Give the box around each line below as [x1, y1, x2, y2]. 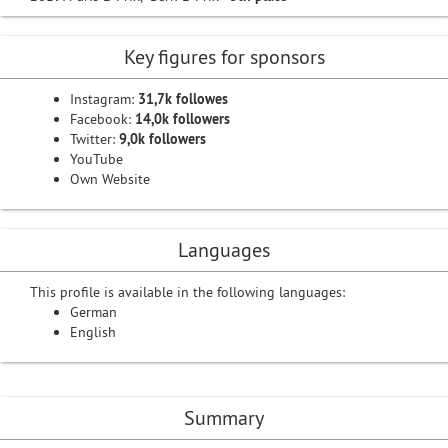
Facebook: [70, 110, 135, 128]
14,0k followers [135, 110, 230, 128]
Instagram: [70, 90, 138, 108]
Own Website [70, 170, 150, 188]
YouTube [70, 150, 123, 168]
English [70, 323, 116, 341]
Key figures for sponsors [123, 44, 325, 69]
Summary [184, 405, 264, 430]
